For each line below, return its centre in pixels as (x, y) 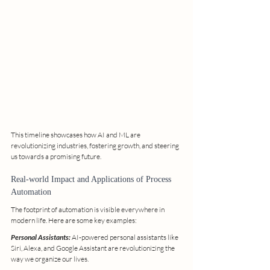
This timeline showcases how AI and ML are (76, 134)
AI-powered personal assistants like (125, 237)
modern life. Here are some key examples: (74, 220)
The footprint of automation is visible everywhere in (88, 209)
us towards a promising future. (56, 156)
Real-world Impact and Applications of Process (92, 179)
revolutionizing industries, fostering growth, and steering (96, 145)
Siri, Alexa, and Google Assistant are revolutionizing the (93, 248)
